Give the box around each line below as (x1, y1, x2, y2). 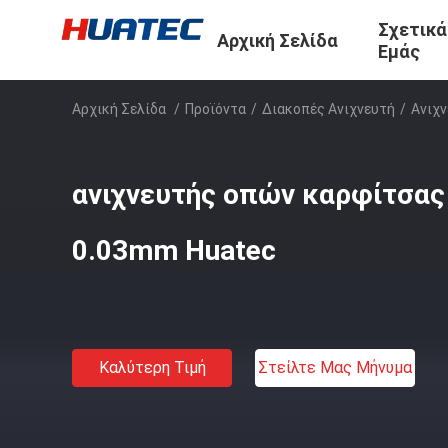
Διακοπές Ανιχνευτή (262, 101, 395, 117)
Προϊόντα (185, 101, 246, 117)
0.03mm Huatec (72, 234, 276, 267)
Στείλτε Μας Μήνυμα (258, 358, 412, 377)
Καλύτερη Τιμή (98, 358, 206, 377)
